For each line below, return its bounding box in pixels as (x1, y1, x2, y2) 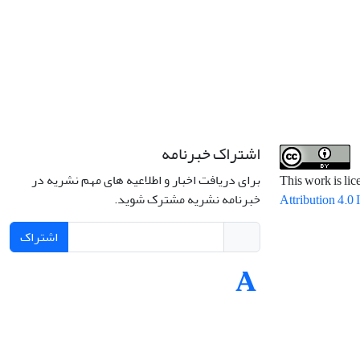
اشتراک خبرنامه (162, 138, 260, 170)
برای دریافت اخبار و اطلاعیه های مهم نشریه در (31, 168, 260, 192)
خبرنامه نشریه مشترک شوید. (114, 187, 260, 211)
